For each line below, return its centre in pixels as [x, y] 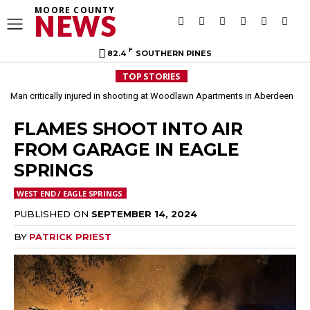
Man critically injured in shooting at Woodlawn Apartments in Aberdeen [152, 96]
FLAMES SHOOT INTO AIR [128, 129]
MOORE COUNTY [75, 10]
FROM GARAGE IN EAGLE [127, 149]
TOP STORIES [152, 76]
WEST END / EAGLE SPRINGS [70, 194]
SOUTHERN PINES [174, 53]
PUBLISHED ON [51, 213]
